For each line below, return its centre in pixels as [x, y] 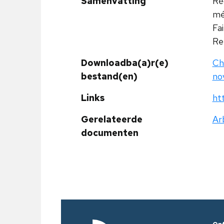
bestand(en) [109, 76]
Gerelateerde [112, 119]
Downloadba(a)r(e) [125, 63]
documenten [110, 133]
